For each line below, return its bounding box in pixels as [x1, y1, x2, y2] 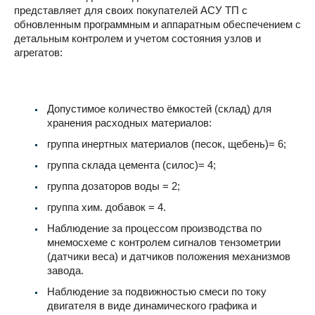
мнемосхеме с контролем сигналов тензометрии [47, 236, 281, 248]
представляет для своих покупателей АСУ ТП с [14, 4, 247, 16]
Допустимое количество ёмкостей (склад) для [47, 102, 271, 115]
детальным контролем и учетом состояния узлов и [14, 32, 261, 44]
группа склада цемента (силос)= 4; [47, 158, 216, 171]
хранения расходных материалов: [47, 116, 212, 129]
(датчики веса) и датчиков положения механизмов [47, 250, 290, 262]
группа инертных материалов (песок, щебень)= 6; [47, 137, 286, 150]
